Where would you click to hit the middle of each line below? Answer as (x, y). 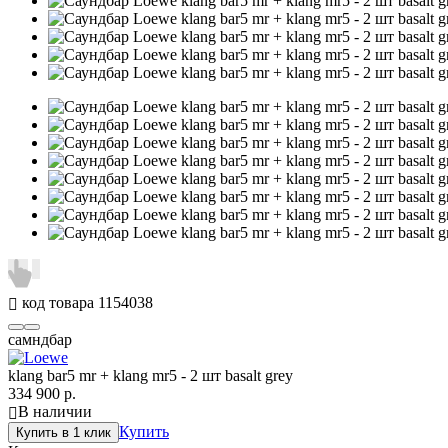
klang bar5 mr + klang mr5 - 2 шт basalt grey (150, 376)
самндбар (40, 340)
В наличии (55, 412)
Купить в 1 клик (63, 433)
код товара (58, 303)
